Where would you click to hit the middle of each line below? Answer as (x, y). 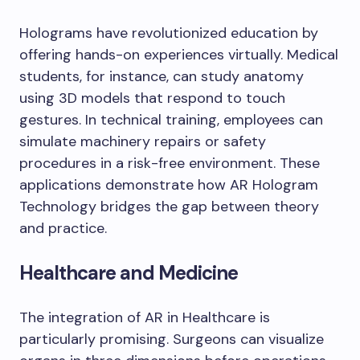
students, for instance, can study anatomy (162, 77)
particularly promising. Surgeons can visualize (172, 340)
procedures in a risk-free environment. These (170, 164)
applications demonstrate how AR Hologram (169, 185)
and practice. (63, 229)
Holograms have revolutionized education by (169, 33)
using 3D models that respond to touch (152, 98)
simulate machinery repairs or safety (143, 142)
